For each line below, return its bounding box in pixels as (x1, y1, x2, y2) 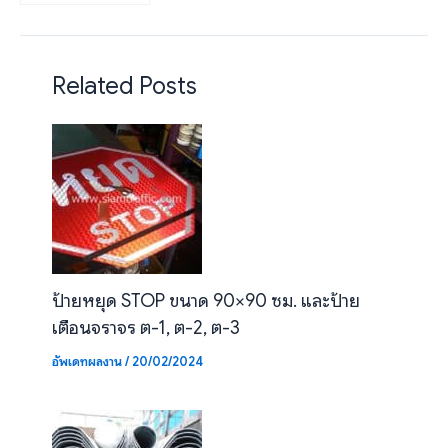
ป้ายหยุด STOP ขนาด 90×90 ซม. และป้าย (51, 289, 360, 313)
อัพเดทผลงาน (51, 353, 122, 370)
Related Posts (51, 71, 197, 102)
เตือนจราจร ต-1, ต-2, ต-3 (51, 316, 240, 340)
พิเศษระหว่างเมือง (28, 16, 118, 33)
